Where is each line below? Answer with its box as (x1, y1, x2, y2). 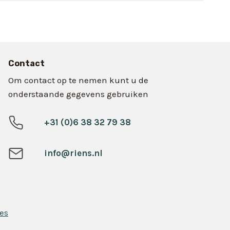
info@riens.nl (44, 148, 103, 158)
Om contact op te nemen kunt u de (8, 74, 149, 85)
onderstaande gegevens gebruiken (8, 88, 149, 99)
